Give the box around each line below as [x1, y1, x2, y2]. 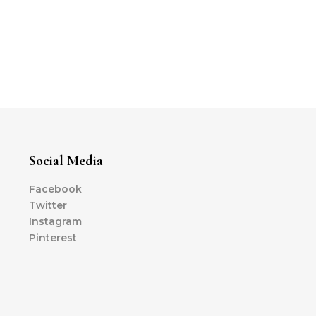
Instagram [28, 215, 82, 228]
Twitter [28, 199, 67, 212]
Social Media [28, 152, 103, 169]
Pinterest [28, 231, 77, 244]
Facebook [28, 183, 82, 195]
